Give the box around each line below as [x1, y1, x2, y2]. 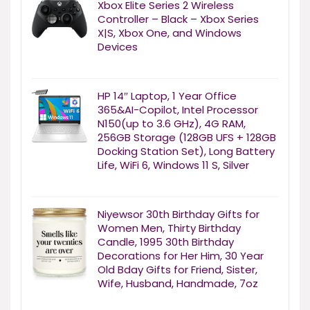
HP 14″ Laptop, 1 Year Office [98, 89, 237, 104]
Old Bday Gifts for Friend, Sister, [98, 262, 257, 277]
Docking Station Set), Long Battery [98, 144, 275, 159]
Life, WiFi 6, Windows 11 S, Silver [98, 158, 249, 173]
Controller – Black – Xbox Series [98, 12, 259, 27]
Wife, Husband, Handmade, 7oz [98, 276, 258, 291]
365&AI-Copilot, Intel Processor [98, 102, 258, 118]
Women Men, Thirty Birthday [98, 221, 241, 236]
